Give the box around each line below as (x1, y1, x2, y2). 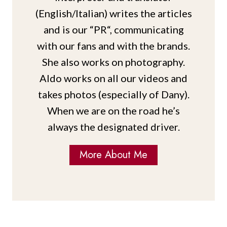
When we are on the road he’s (47, 104, 180, 117)
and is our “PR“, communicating (43, 23, 184, 36)
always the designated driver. (47, 121, 180, 133)
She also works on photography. (42, 56, 185, 68)
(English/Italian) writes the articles (35, 7, 192, 20)
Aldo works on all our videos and (40, 72, 187, 85)
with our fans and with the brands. (37, 40, 190, 52)
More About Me (80, 147, 147, 163)
